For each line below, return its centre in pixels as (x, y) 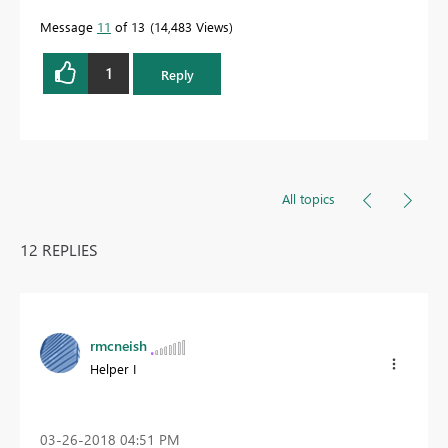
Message (68, 26)
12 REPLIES (59, 250)
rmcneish (118, 346)
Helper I (113, 369)
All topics (308, 199)
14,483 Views (191, 26)
